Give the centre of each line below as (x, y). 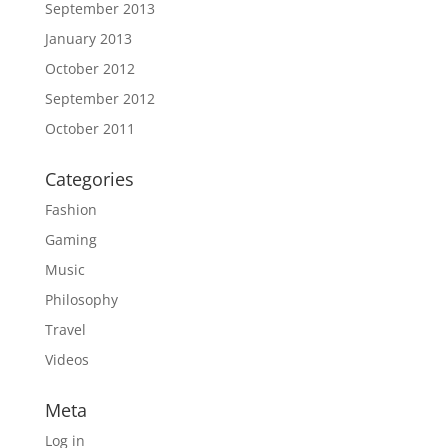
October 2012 (89, 69)
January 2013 (88, 39)
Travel (65, 330)
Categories (89, 179)
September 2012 (99, 99)
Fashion (70, 210)
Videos (66, 360)
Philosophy (81, 300)
